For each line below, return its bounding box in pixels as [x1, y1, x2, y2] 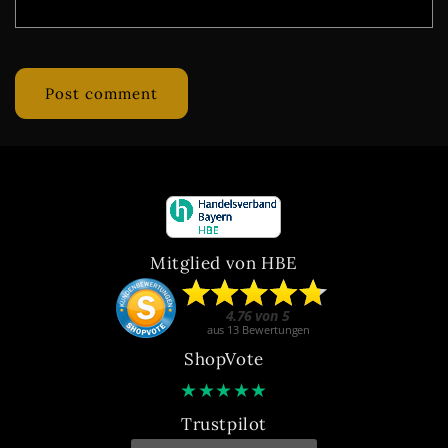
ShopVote [184, 348, 264, 371]
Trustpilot [181, 413, 267, 436]
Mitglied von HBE [150, 252, 298, 275]
